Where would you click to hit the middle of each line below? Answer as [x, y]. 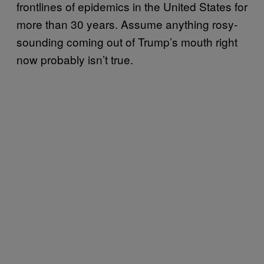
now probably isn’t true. [75, 60]
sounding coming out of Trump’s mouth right [127, 42]
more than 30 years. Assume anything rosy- [127, 24]
